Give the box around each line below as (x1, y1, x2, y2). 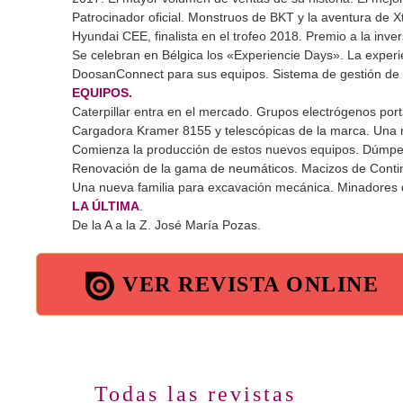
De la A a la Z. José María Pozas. (72, 217, 261, 232)
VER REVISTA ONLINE (122, 272, 379, 296)
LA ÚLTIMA (72, 198, 139, 213)
